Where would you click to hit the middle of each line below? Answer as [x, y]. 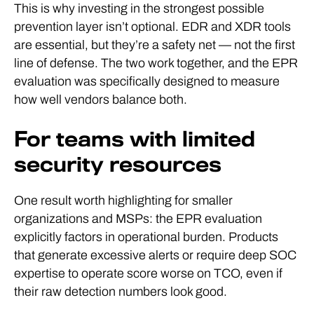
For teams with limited [135, 140]
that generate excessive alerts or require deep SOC [155, 255]
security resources [118, 165]
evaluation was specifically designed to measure [147, 82]
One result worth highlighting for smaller [123, 201]
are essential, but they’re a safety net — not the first [155, 45]
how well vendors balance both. [101, 100]
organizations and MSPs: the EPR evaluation [138, 219]
